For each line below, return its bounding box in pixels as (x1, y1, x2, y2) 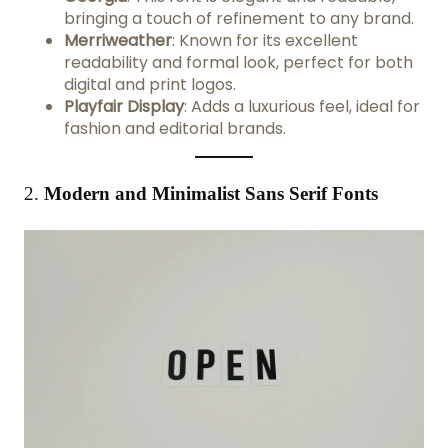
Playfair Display (64, 95, 184, 119)
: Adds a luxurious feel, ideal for (184, 95, 420, 119)
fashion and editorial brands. (64, 117, 286, 141)
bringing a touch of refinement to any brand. (64, 7, 414, 31)
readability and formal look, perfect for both (64, 51, 413, 75)
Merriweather (64, 29, 172, 53)
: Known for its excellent (172, 29, 358, 53)
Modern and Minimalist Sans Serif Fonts (44, 183, 378, 205)
